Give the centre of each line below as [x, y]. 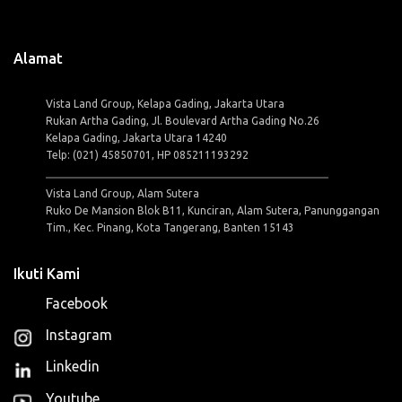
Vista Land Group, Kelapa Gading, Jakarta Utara [165, 103]
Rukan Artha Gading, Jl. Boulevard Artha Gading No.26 [183, 120]
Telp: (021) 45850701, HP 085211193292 [147, 154]
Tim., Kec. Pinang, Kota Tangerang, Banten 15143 [170, 227]
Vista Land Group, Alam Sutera [122, 193]
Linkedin [73, 367]
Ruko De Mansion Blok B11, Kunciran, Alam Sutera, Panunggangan [213, 210]
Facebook [77, 303]
